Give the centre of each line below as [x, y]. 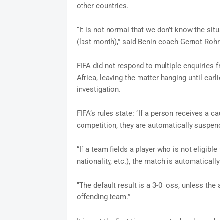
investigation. [98, 90]
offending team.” [103, 197]
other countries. [102, 6]
